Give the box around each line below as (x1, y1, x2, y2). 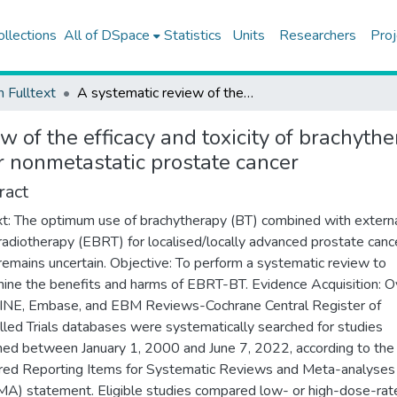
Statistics (163, 26, 222, 45)
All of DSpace (63, 26, 150, 45)
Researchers (278, 26, 356, 45)
